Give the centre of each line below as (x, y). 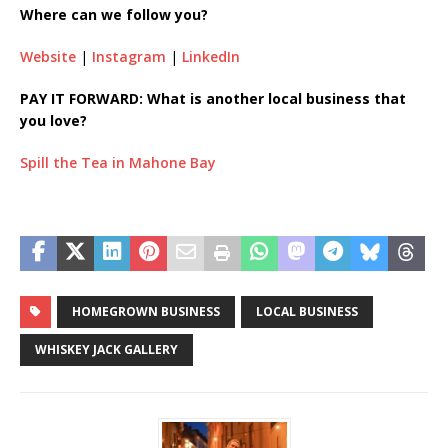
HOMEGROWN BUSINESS (146, 311)
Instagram (129, 56)
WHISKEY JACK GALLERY (106, 349)
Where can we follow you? (114, 14)
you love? (53, 120)
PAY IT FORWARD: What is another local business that (213, 98)
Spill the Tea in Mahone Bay (118, 162)
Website (48, 56)
